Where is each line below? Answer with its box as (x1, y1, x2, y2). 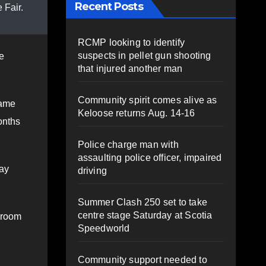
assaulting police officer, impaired (77, 152, 222, 163)
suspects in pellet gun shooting (77, 50, 211, 61)
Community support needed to (77, 254, 207, 265)
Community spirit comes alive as (77, 94, 217, 105)
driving (77, 165, 107, 176)
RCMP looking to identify (77, 37, 185, 47)
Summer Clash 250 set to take (77, 197, 208, 207)
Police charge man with (77, 139, 179, 150)
